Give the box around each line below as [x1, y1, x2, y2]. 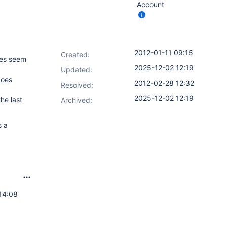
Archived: [61, 96, 92, 104]
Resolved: [61, 81, 93, 89]
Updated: [61, 65, 92, 74]
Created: [61, 50, 90, 59]
